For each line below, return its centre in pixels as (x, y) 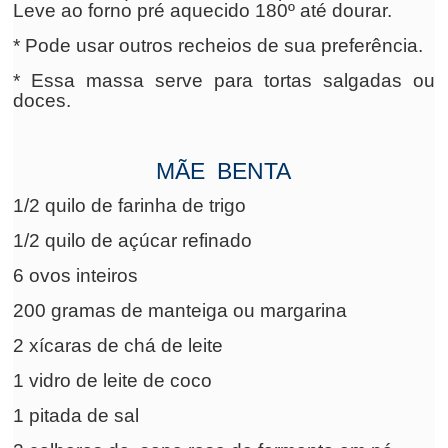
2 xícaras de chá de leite (118, 345)
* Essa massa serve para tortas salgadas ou (224, 80)
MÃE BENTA (224, 171)
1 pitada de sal (76, 415)
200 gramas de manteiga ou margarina (180, 310)
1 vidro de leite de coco (113, 380)
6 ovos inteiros (76, 275)
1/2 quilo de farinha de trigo (130, 205)
